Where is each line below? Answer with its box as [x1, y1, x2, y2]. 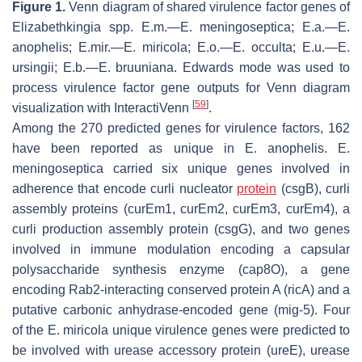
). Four [309, 302, 351, 317]
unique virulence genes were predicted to [108, 322, 351, 337]
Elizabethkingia [12, 19, 101, 34]
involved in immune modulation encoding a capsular [12, 242, 350, 256]
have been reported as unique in [12, 141, 245, 155]
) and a [310, 282, 350, 297]
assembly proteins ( [12, 201, 128, 216]
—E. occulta [220, 40, 293, 54]
